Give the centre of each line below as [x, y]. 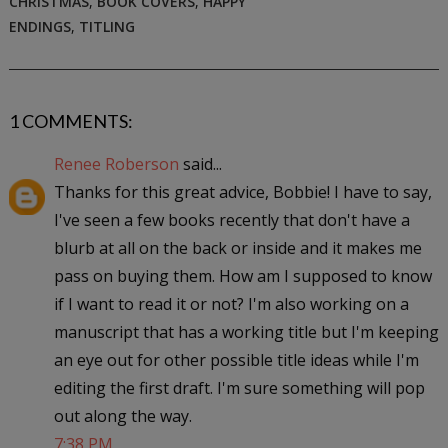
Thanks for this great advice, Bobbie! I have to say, [242, 192]
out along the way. [122, 416]
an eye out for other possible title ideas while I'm [236, 360]
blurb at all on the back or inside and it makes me [237, 248]
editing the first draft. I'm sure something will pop [239, 388]
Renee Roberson [116, 164]
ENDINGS [39, 27]
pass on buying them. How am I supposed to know [242, 276]
